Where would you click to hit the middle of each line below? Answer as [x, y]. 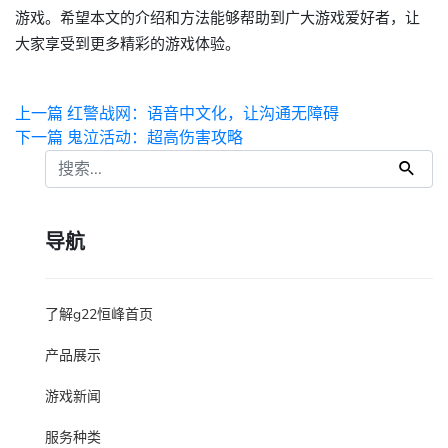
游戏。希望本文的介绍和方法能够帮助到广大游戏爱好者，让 [217, 18]
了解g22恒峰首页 [99, 314]
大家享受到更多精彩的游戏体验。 [127, 44]
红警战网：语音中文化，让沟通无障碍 [203, 114]
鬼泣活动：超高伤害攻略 [155, 138]
